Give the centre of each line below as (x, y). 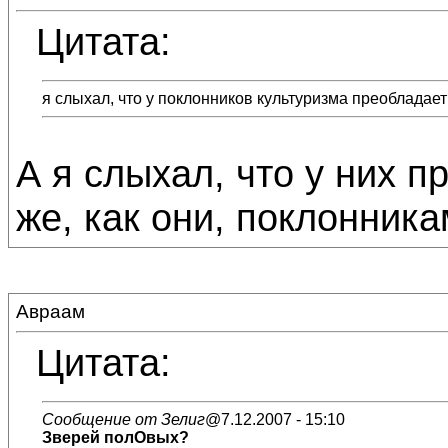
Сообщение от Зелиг (123, 419)
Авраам (50, 311)
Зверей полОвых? (115, 437)
